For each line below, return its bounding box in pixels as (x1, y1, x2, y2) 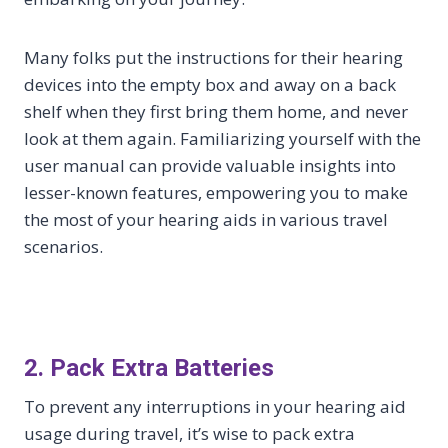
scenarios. (24, 235, 103, 259)
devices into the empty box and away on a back (24, 73, 396, 97)
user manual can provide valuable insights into (24, 154, 396, 178)
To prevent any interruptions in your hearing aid (24, 395, 406, 419)
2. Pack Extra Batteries (24, 354, 274, 383)
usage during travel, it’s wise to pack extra (24, 422, 355, 446)
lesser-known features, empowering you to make (24, 181, 408, 205)
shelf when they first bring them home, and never (24, 100, 408, 124)
